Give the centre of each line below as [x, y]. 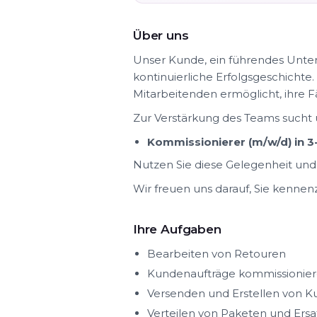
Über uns [161, 35]
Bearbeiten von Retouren [217, 253]
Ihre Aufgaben [177, 229]
